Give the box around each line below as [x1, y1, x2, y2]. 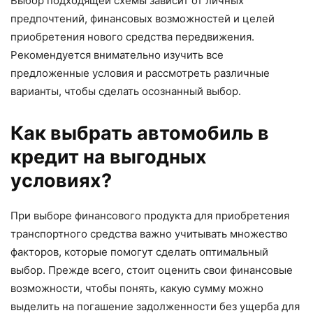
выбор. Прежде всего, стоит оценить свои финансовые [10, 263, 293, 277]
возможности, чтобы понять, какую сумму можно [10, 281, 263, 295]
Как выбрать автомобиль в [10, 121, 269, 145]
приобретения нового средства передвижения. [10, 29, 254, 43]
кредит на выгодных [10, 145, 207, 168]
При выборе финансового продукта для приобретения [10, 208, 289, 222]
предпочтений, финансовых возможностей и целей [10, 11, 275, 25]
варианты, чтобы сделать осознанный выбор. [10, 84, 241, 98]
